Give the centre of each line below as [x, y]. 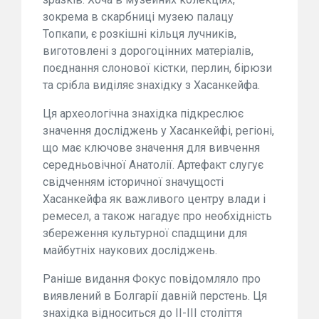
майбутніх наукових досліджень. [130, 250]
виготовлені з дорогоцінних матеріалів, [148, 51]
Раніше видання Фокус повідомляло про [152, 279]
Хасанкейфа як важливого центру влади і [154, 199]
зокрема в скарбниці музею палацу [138, 17]
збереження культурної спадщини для [145, 233]
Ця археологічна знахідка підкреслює [143, 114]
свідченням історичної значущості [133, 182]
